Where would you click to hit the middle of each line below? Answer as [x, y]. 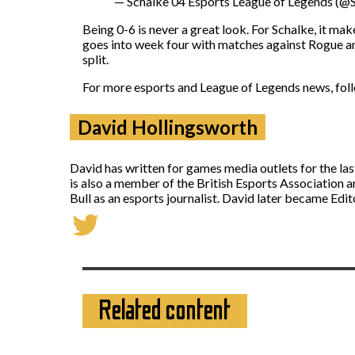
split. [95, 59]
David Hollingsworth [168, 127]
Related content [165, 310]
